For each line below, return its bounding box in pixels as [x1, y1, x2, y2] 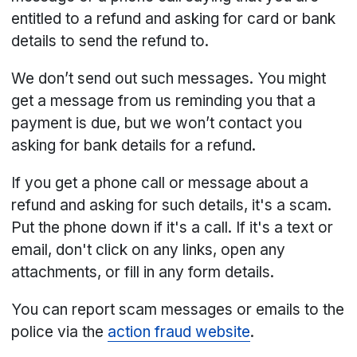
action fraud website [108, 323, 251, 342]
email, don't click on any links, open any [11, 241, 286, 260]
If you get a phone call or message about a [11, 174, 309, 193]
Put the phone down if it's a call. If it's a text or [11, 218, 334, 237]
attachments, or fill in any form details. [11, 263, 275, 282]
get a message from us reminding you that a [11, 92, 316, 111]
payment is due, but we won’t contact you [11, 114, 303, 133]
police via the [11, 323, 108, 342]
